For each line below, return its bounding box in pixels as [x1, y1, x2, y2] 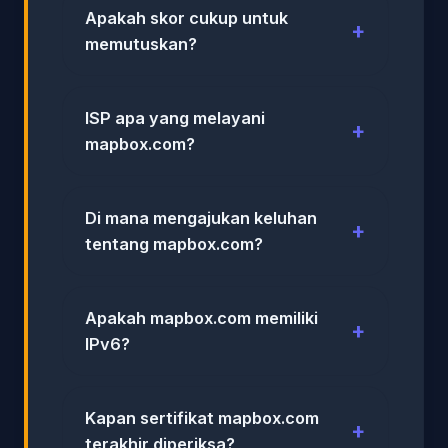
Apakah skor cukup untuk [85, 7, 288, 28]
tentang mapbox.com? [85, 233, 263, 254]
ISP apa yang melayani [85, 107, 265, 128]
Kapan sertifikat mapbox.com [85, 407, 319, 428]
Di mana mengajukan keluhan [85, 207, 317, 228]
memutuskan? [85, 33, 197, 54]
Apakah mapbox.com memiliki [85, 307, 318, 328]
